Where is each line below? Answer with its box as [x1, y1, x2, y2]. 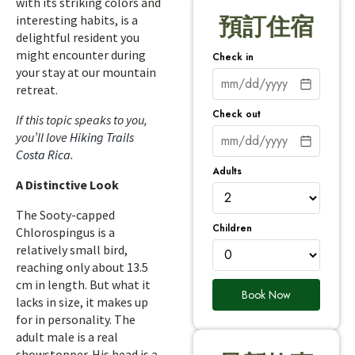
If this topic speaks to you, [16, 112, 147, 128]
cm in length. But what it [16, 277, 151, 292]
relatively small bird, [16, 242, 128, 258]
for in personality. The [16, 311, 136, 327]
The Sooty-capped [16, 207, 115, 223]
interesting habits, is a [16, 12, 138, 28]
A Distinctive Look [16, 177, 119, 193]
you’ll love [16, 129, 70, 145]
